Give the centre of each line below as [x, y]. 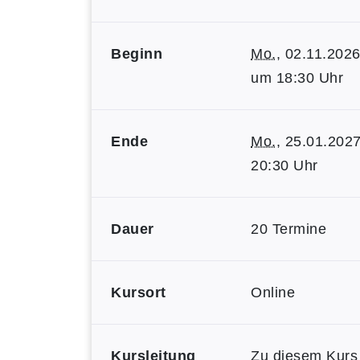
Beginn [137, 54]
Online [273, 292]
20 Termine [288, 229]
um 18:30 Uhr [297, 78]
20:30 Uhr [284, 166]
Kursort [139, 292]
